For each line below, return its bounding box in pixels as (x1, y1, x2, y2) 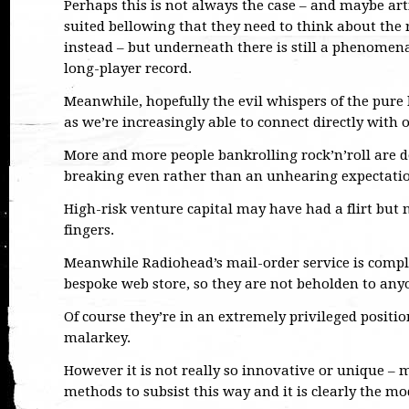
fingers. (64, 222, 114, 238)
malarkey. (64, 330, 131, 346)
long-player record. (64, 60, 192, 77)
